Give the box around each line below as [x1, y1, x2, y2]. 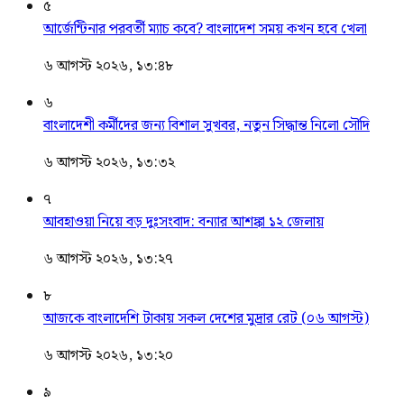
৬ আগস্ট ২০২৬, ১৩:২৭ [43, 247, 173, 271]
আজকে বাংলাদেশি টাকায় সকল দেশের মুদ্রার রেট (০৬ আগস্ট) [43, 307, 369, 330]
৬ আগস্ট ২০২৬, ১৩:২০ [43, 344, 173, 367]
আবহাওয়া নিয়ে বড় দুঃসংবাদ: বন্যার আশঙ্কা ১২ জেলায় [43, 210, 324, 234]
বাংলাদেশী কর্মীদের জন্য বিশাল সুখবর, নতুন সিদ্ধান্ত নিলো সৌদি [43, 114, 370, 137]
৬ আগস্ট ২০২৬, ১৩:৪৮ [43, 54, 173, 78]
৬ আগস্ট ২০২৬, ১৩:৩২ [43, 151, 175, 174]
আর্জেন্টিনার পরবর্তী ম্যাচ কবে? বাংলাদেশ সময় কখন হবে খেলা [43, 17, 367, 41]
